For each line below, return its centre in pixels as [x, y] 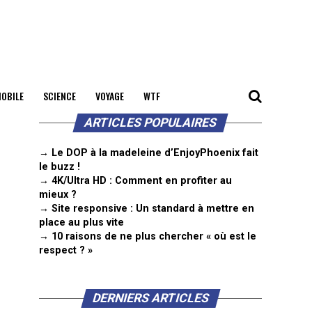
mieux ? [58, 195]
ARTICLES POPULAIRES [150, 123]
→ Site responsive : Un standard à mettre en [147, 209]
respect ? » [66, 250]
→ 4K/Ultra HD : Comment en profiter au [135, 181]
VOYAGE [109, 96]
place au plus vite [81, 223]
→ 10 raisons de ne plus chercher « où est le [148, 236]
